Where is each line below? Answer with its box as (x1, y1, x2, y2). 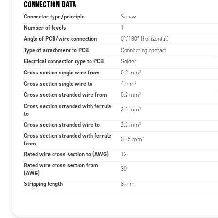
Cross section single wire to (24, 79, 92, 88)
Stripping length (24, 180, 63, 188)
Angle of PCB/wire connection (24, 35, 97, 43)
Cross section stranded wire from (24, 91, 107, 99)
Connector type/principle (24, 12, 85, 20)
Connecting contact (121, 46, 166, 54)
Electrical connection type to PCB (24, 57, 104, 65)
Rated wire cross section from (24, 161, 98, 169)
